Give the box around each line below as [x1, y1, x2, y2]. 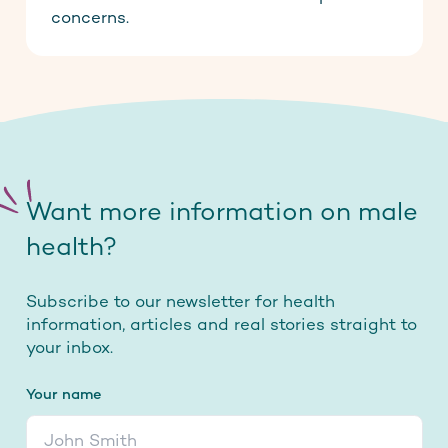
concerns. [51, 9, 129, 28]
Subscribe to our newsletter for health [25, 293, 335, 312]
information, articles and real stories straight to [25, 316, 417, 335]
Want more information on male [25, 200, 418, 228]
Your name [25, 388, 102, 404]
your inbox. [25, 339, 113, 358]
